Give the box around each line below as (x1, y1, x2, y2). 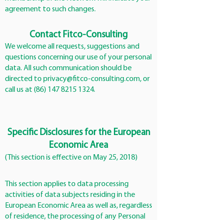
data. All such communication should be (5, 64, 132, 72)
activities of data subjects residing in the (5, 191, 135, 199)
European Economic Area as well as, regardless (5, 202, 152, 210)
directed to (5, 75, 43, 83)
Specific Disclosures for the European (7, 128, 150, 137)
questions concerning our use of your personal (5, 54, 152, 61)
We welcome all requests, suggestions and (5, 43, 139, 51)
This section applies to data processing (5, 180, 129, 188)
